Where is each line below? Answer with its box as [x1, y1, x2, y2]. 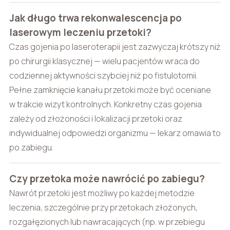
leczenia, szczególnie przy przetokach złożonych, [9, 201, 198, 213]
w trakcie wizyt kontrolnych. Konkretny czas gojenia [9, 98, 202, 110]
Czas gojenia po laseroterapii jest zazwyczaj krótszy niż [9, 41, 221, 52]
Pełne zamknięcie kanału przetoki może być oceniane [9, 84, 211, 95]
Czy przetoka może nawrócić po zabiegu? [9, 171, 205, 185]
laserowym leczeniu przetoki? [9, 25, 151, 39]
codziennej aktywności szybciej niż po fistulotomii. [9, 69, 198, 81]
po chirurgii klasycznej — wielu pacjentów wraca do [9, 55, 200, 67]
